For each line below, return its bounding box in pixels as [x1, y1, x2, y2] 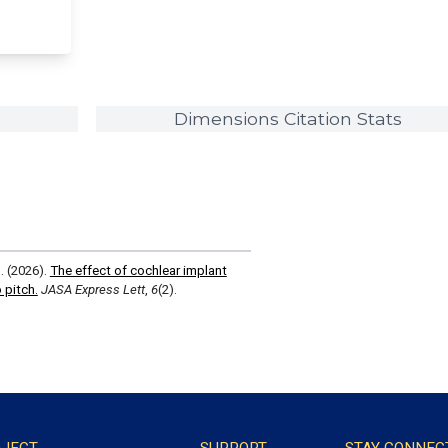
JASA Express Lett [40, 282, 145, 298]
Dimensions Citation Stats [173, 108, 402, 130]
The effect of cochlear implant [49, 263, 227, 279]
